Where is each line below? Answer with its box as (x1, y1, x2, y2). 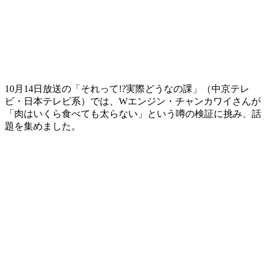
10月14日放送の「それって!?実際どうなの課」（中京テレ (5, 83, 249, 94)
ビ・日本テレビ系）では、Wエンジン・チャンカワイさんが (5, 96, 261, 106)
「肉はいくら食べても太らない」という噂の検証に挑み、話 (5, 108, 261, 119)
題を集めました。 (5, 121, 81, 131)
